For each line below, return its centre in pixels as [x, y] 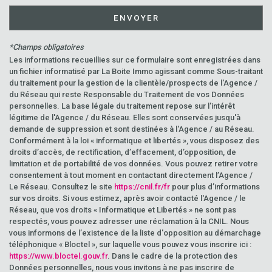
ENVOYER [136, 18]
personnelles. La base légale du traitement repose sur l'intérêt [122, 106]
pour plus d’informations [215, 187]
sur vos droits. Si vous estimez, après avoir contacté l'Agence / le [127, 198]
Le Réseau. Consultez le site [62, 187]
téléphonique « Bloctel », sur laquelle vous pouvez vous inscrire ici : [130, 244]
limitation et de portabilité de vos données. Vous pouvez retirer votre [134, 164]
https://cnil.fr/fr [142, 187]
